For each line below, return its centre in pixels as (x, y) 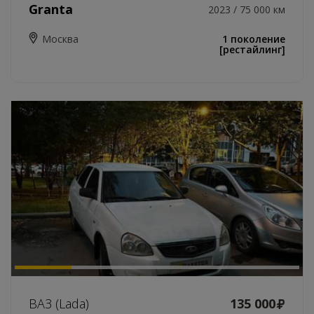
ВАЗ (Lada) (59, 303)
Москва (60, 39)
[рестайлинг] (252, 49)
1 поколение (254, 39)
